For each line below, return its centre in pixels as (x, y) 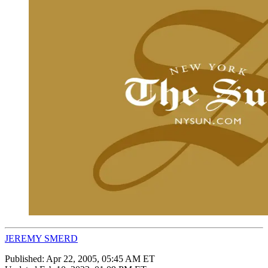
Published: (25, 258)
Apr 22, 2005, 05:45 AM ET (100, 258)
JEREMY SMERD (41, 238)
